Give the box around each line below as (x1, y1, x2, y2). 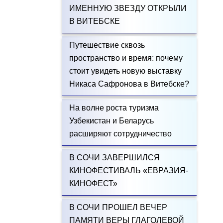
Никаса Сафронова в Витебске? (69, 80, 189, 88)
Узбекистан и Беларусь (69, 116, 154, 125)
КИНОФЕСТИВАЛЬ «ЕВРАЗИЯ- (69, 166, 188, 175)
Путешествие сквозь (69, 41, 145, 49)
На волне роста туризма (69, 104, 159, 112)
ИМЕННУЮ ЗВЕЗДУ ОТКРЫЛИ (69, 4, 187, 12)
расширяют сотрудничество (69, 129, 172, 138)
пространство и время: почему (69, 54, 183, 62)
